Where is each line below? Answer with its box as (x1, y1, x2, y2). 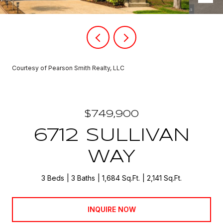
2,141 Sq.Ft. (147, 174, 182, 182)
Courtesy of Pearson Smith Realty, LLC (12, 64, 124, 72)
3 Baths (71, 174, 95, 182)
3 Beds (41, 174, 64, 182)
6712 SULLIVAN (33, 127, 190, 144)
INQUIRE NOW (87, 205, 136, 214)
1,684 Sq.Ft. (102, 174, 140, 182)
